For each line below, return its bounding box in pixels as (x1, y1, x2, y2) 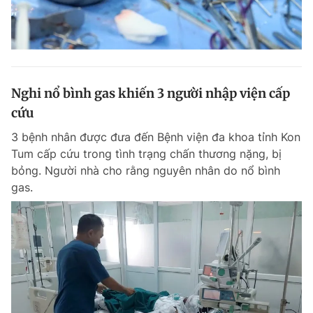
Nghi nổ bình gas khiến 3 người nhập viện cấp (11, 85, 290, 102)
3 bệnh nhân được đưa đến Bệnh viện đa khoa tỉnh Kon (11, 130, 300, 145)
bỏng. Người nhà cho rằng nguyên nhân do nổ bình (11, 163, 280, 178)
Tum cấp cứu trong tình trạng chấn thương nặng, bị (11, 147, 282, 161)
